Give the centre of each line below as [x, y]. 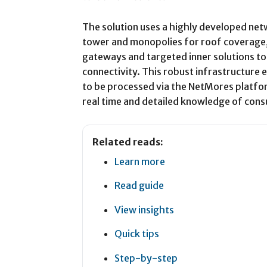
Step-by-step [146, 258]
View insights [144, 209]
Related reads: [128, 142]
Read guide [139, 186]
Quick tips [137, 234]
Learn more [140, 161]
